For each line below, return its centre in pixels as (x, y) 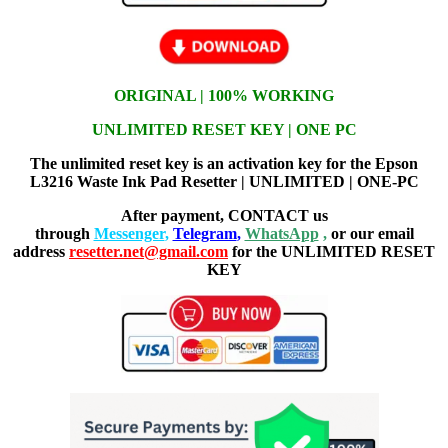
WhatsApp (281, 233)
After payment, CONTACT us (224, 215)
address (41, 251)
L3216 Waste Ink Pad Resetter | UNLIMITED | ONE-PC (224, 181)
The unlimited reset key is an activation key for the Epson (224, 163)
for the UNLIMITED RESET (331, 251)
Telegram (204, 233)
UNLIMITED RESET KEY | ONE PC (224, 129)
